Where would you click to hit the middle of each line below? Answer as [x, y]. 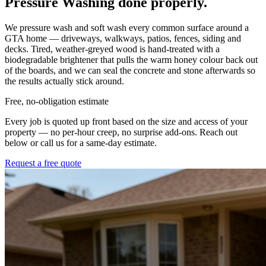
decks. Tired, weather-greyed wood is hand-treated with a [112, 49]
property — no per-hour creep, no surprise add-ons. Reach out [121, 132]
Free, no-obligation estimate [57, 101]
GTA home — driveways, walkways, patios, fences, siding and [123, 38]
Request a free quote [43, 163]
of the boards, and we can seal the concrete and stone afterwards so [130, 70]
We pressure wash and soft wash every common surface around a [127, 27]
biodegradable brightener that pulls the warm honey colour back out [131, 59]
